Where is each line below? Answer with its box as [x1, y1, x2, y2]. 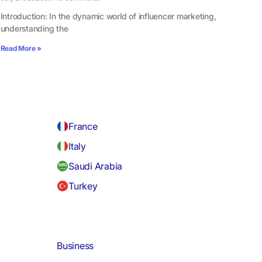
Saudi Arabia [68, 160, 123, 173]
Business [57, 240, 94, 252]
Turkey [68, 180, 98, 192]
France [68, 120, 98, 133]
